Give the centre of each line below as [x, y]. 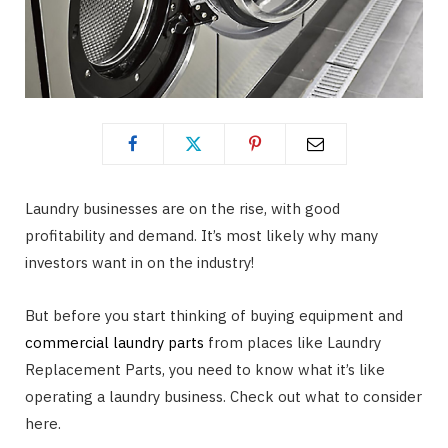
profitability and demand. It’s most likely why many [201, 235]
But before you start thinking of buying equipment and [214, 315]
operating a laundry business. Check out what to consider [223, 396]
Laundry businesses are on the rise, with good [182, 208]
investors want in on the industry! [139, 262]
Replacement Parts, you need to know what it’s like [205, 369]
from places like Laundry [292, 342]
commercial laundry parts [114, 342]
